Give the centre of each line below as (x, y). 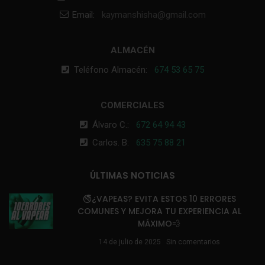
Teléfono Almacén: (114, 70)
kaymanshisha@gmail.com (154, 14)
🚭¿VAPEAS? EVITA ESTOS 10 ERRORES (159, 198)
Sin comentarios (193, 242)
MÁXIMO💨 (159, 223)
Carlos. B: (114, 142)
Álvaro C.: (114, 125)
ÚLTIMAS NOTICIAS (132, 175)
